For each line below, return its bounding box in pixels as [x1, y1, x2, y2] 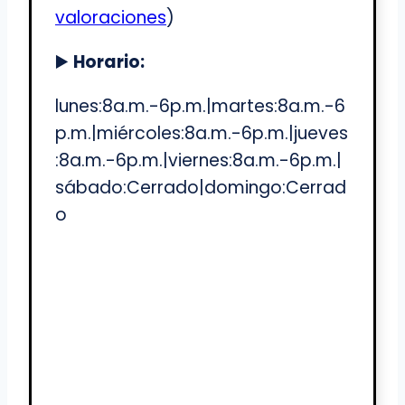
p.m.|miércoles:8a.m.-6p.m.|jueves [55, 121, 348, 146]
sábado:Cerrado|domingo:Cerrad [55, 175, 346, 201]
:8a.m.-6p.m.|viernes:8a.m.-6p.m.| [55, 148, 342, 174]
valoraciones [55, 5, 166, 31]
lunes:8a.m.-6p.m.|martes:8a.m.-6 [55, 94, 345, 119]
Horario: [73, 50, 145, 75]
